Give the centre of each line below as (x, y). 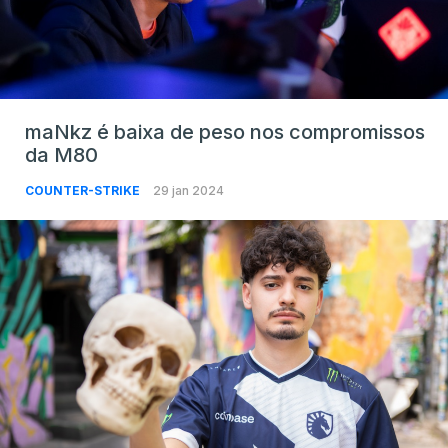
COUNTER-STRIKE (84, 191)
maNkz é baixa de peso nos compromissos (225, 132)
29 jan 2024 (188, 191)
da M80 (61, 155)
